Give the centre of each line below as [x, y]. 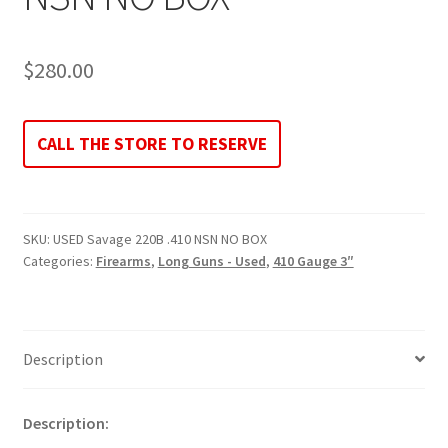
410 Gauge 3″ [313, 260]
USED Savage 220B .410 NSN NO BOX [159, 238]
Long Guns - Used [211, 260]
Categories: [59, 260]
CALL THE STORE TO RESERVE [151, 144]
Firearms [123, 260]
